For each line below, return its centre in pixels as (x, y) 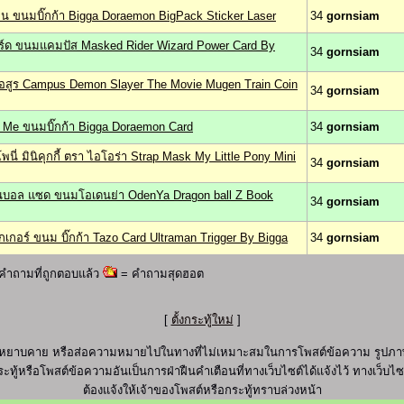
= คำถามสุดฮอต (161, 274)
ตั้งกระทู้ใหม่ (202, 320)
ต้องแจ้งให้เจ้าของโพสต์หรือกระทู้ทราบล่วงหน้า (202, 390)
